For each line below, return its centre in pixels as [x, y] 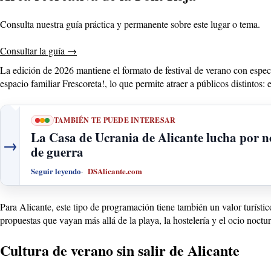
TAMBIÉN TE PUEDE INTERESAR [115, 120]
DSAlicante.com [115, 171]
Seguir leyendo [56, 171]
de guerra [57, 152]
